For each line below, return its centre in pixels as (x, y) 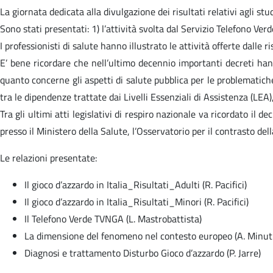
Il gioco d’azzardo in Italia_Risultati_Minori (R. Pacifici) (136, 201)
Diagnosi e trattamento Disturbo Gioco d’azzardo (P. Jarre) (143, 253)
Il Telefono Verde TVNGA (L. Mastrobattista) (113, 218)
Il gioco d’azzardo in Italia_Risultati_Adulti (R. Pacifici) (136, 184)
